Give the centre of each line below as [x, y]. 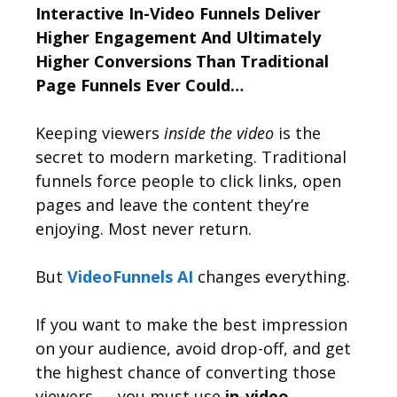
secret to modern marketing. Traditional [191, 156]
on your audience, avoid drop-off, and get [193, 348]
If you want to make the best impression [191, 324]
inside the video [219, 132]
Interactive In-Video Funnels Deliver [178, 13]
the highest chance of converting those [186, 372]
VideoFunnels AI [130, 276]
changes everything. [274, 276]
